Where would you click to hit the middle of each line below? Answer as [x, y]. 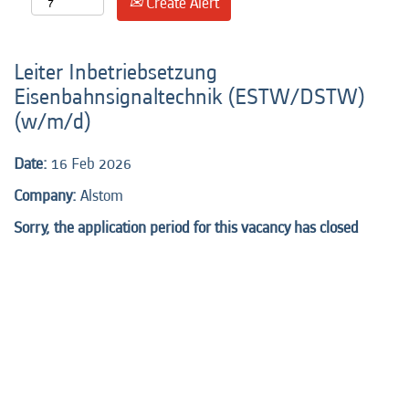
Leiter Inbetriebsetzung [115, 73]
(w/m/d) [52, 122]
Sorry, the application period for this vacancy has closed [186, 228]
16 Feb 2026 [91, 164]
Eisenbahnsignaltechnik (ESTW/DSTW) [189, 97]
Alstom [102, 196]
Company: [47, 196]
